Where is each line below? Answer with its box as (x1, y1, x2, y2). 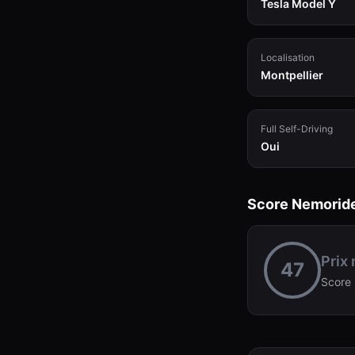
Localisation (261, 52, 315, 63)
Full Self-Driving (261, 123, 333, 135)
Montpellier (261, 68, 323, 82)
